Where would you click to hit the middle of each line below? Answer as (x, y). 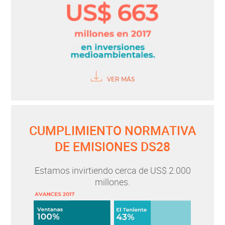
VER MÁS (121, 80)
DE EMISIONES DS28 (113, 146)
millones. (113, 182)
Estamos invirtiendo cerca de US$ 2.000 (113, 170)
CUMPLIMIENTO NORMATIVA (113, 130)
